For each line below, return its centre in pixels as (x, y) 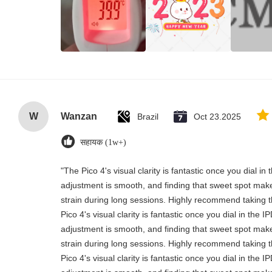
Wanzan (79, 116)
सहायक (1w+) (103, 142)
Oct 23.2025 (217, 117)
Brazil (148, 117)
